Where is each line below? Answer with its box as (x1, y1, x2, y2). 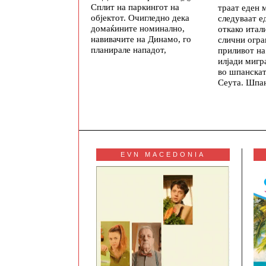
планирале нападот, (91, 44, 166, 55)
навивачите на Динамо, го (91, 33, 191, 44)
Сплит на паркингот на (91, 1, 179, 12)
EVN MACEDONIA (121, 151, 205, 159)
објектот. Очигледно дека (91, 12, 189, 23)
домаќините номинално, (91, 23, 185, 33)
